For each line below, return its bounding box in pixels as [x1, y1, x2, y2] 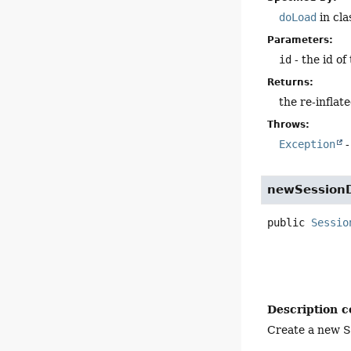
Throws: [267, 118, 310, 130]
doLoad [279, 10, 317, 24]
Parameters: [267, 34, 334, 45]
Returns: [267, 76, 314, 88]
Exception [279, 137, 336, 150]
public [267, 215, 306, 229]
